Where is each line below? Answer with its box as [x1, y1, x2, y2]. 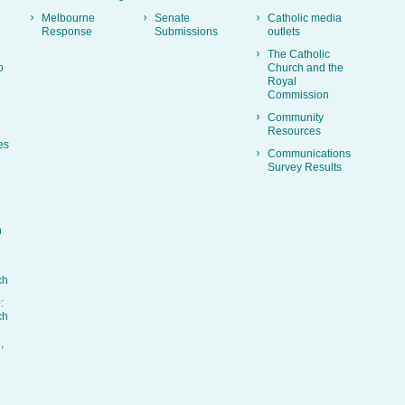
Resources [268, 124, 321, 137]
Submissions [155, 24, 218, 38]
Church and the [268, 61, 344, 74]
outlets [268, 24, 300, 38]
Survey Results [268, 160, 342, 174]
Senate [155, 11, 190, 24]
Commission [268, 88, 329, 101]
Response [42, 24, 92, 38]
